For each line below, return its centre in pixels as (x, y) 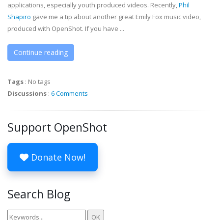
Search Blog (39, 194)
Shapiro (19, 17)
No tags (39, 82)
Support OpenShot (57, 127)
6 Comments (69, 93)
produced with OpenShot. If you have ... (66, 28)
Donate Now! (57, 157)
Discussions (27, 93)
